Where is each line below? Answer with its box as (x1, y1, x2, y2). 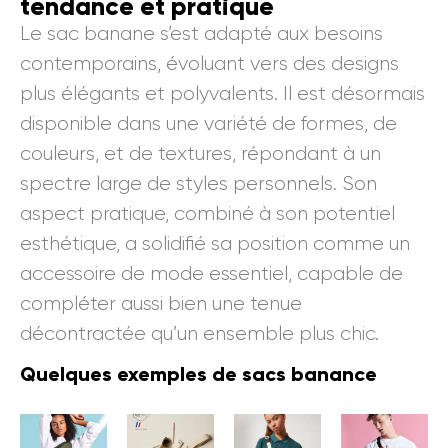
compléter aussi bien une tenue (20, 292, 302, 316)
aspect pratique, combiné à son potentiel (20, 202, 395, 226)
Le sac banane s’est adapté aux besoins (20, 22, 383, 46)
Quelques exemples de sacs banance (20, 361, 377, 386)
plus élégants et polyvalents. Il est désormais (20, 82, 425, 106)
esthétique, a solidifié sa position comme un (20, 232, 410, 256)
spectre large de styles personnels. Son (20, 172, 377, 196)
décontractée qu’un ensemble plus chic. (20, 322, 379, 346)
